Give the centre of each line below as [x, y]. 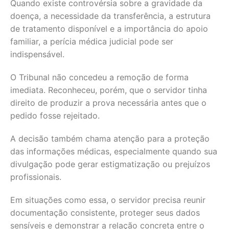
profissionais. [36, 177]
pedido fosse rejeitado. [55, 116]
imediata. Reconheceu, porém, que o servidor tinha [109, 90]
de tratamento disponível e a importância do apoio [109, 29]
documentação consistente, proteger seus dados [105, 213]
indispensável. [37, 54]
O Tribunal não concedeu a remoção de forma [99, 77]
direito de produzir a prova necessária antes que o [108, 103]
